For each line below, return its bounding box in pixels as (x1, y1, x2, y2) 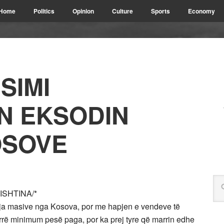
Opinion (72, 6, 94, 15)
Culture (112, 6, 133, 15)
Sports (151, 6, 170, 15)
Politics (33, 6, 54, 15)
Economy (188, 6, 215, 15)
